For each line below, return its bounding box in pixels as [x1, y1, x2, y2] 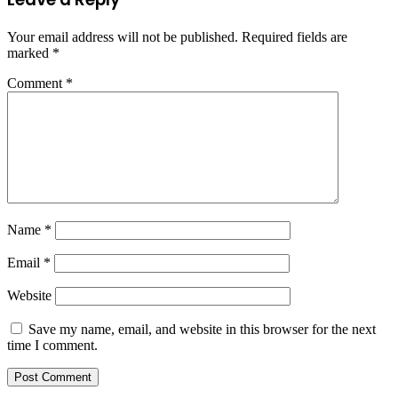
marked [7, 45, 52, 61]
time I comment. [7, 338, 98, 354]
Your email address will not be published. [7, 29, 238, 45]
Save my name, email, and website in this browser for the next [28, 322, 376, 338]
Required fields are [242, 29, 347, 45]
